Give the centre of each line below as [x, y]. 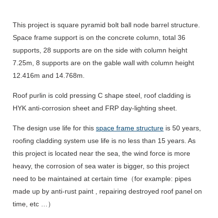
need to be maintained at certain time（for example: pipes [102, 178]
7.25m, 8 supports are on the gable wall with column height [104, 63]
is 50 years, [182, 128]
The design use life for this [54, 128]
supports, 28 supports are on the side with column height [100, 50]
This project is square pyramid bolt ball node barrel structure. [107, 25]
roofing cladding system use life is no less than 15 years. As [104, 140]
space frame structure [130, 128]
